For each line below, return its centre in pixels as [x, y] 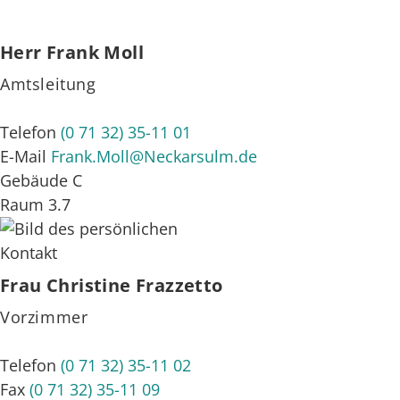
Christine [89, 285]
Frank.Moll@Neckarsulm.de [154, 156]
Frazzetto [179, 285]
